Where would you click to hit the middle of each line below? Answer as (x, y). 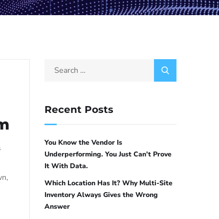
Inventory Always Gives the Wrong (101, 195)
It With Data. (66, 166)
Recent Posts (79, 110)
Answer (57, 207)
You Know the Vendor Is (83, 143)
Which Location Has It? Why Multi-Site (109, 183)
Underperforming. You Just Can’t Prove (108, 154)
